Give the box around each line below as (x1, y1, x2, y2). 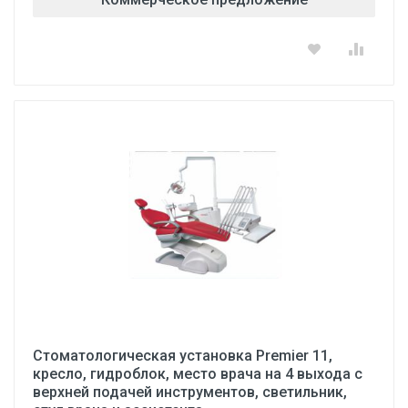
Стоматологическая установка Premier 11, (33, 347, 332, 364)
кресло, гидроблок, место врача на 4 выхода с (33, 365, 362, 382)
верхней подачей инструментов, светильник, (33, 383, 347, 401)
